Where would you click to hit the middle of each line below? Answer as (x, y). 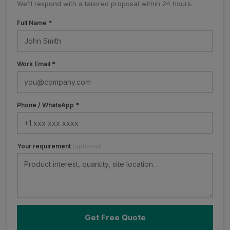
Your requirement (45, 146)
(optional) (87, 146)
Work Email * (36, 64)
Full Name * (34, 23)
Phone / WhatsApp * (48, 105)
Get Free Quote (115, 217)
